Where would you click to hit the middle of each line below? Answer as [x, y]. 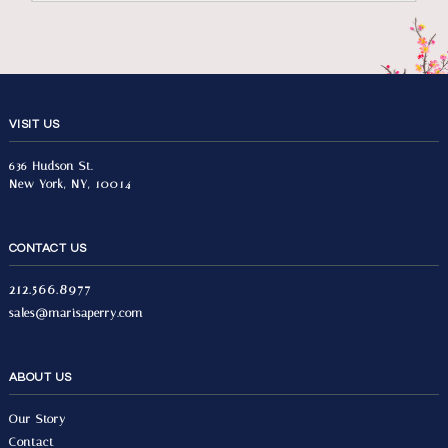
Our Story [37, 419]
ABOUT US [40, 378]
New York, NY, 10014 [69, 184]
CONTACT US [47, 249]
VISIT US [34, 125]
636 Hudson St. [50, 166]
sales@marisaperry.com [75, 313]
